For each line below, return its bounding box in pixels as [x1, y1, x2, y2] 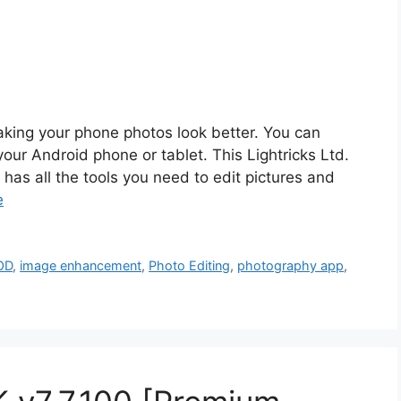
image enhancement [20, 257, 142, 273]
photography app [237, 257, 345, 273]
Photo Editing [149, 257, 231, 273]
